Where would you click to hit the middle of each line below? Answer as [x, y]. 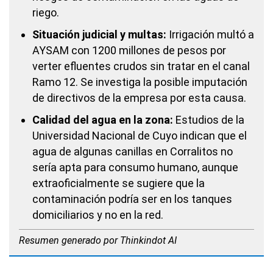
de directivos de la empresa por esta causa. [139, 98]
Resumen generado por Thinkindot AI [98, 240]
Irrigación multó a [210, 34]
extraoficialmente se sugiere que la [119, 183]
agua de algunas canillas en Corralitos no [133, 151]
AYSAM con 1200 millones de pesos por [129, 50]
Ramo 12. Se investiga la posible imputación [140, 82]
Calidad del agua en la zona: [103, 120]
